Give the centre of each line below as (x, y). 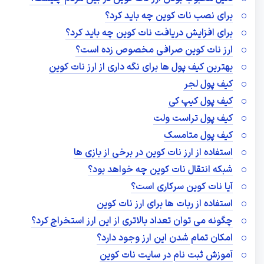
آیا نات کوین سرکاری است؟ (182, 187)
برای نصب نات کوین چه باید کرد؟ (169, 16)
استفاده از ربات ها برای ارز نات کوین (165, 204)
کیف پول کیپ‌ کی (200, 102)
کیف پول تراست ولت (193, 119)
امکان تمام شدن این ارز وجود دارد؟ (165, 238)
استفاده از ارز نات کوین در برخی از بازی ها (153, 153)
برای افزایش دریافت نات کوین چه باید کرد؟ (149, 33)
